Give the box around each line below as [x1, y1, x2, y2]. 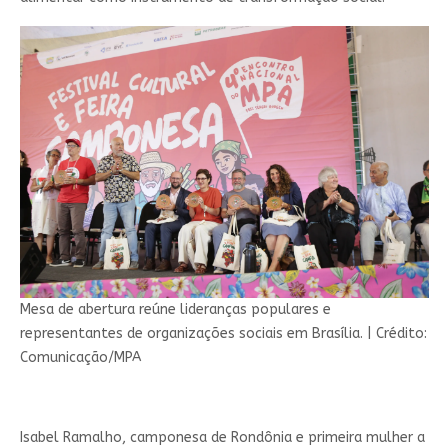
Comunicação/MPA [19, 349, 141, 367]
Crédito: [375, 325, 427, 343]
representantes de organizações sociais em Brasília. [19, 325, 367, 343]
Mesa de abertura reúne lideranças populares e [19, 301, 331, 319]
